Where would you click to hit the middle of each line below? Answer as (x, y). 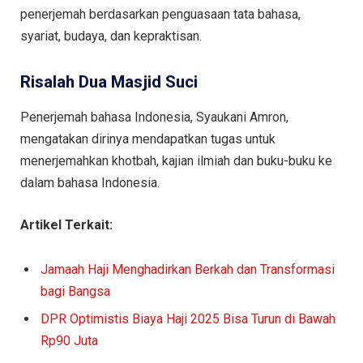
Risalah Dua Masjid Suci (109, 81)
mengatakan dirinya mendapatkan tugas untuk (148, 139)
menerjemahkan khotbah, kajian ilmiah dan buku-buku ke (176, 160)
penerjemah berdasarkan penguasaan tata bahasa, (160, 14)
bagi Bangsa (75, 292)
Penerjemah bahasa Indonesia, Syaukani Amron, (154, 117)
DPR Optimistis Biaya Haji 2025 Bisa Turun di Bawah (188, 319)
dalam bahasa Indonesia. (90, 182)
